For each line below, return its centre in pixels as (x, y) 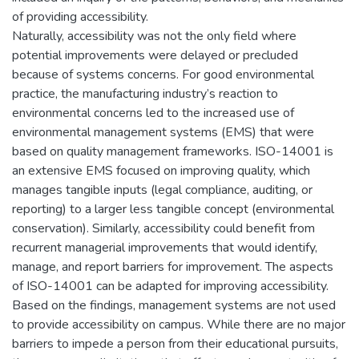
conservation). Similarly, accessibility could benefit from (163, 228)
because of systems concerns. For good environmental (163, 74)
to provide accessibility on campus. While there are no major (179, 324)
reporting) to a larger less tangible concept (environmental (173, 209)
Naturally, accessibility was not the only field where (154, 36)
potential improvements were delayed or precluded (155, 55)
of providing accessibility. (80, 16)
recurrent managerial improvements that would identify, (165, 247)
